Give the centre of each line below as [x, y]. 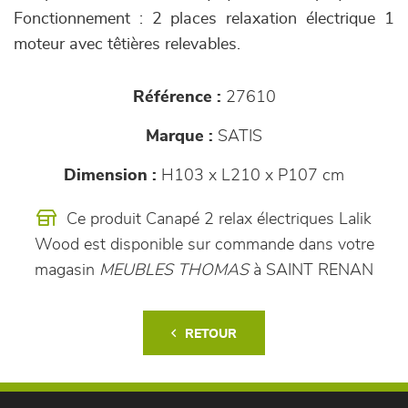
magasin [67, 270]
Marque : [179, 137]
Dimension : [110, 176]
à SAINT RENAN [313, 270]
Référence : [177, 97]
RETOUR [211, 334]
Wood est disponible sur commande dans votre [204, 245]
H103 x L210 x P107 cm [250, 176]
